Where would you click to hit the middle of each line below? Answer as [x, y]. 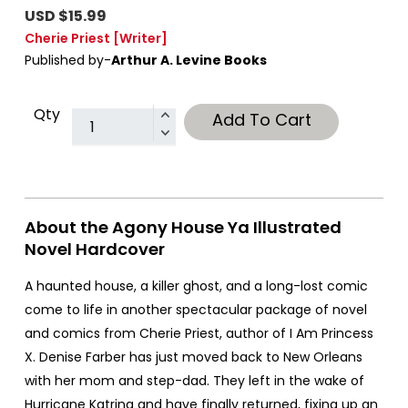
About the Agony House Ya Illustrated [183, 228]
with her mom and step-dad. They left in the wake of [194, 381]
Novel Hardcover [95, 250]
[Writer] [140, 39]
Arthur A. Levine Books [189, 61]
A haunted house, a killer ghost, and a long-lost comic [196, 286]
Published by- [68, 61]
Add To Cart [261, 120]
